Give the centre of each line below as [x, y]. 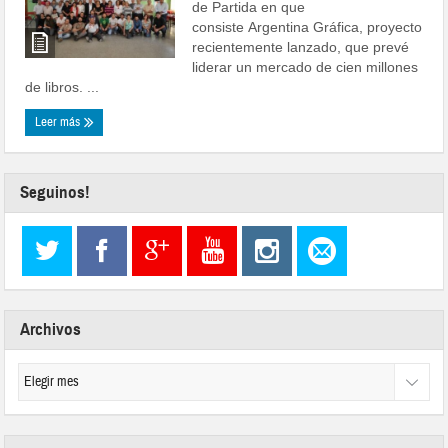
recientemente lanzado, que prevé [301, 47]
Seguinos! [55, 192]
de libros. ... [62, 87]
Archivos [51, 329]
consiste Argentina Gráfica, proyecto [307, 27]
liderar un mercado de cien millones [305, 67]
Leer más [59, 122]
